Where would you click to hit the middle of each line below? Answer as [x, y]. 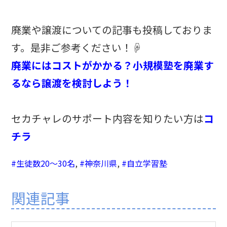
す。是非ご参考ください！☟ [77, 48]
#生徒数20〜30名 [43, 163]
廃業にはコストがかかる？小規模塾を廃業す [113, 65]
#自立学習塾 [145, 163]
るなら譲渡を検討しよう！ [72, 83]
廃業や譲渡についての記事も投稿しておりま [112, 30]
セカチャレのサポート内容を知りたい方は [108, 119]
